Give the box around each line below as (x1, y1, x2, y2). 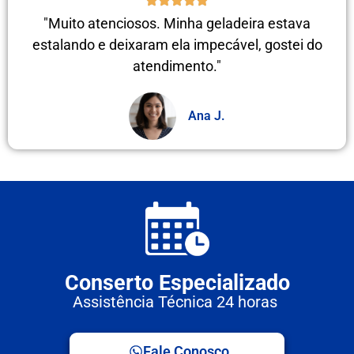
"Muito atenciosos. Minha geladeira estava (43, 14, 311, 32)
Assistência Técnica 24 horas (73, 292, 281, 311)
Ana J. (188, 107, 225, 123)
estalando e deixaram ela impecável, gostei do (32, 36, 322, 53)
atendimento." (133, 57, 221, 74)
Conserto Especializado (64, 269, 290, 296)
